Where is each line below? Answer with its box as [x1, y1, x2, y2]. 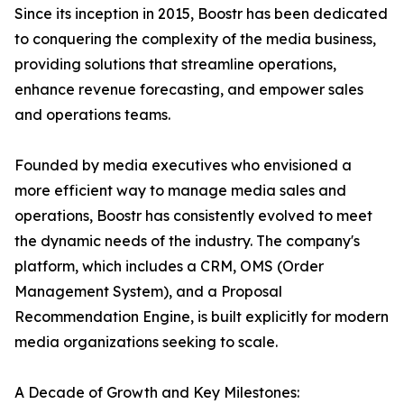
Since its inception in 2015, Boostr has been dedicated [14, 5, 388, 23]
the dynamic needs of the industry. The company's [14, 232, 360, 251]
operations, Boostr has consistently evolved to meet [14, 207, 372, 225]
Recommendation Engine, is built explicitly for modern [14, 308, 389, 326]
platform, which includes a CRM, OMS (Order [14, 257, 324, 276]
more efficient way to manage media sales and [14, 181, 346, 200]
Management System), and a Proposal [14, 282, 282, 301]
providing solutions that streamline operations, [14, 55, 336, 74]
